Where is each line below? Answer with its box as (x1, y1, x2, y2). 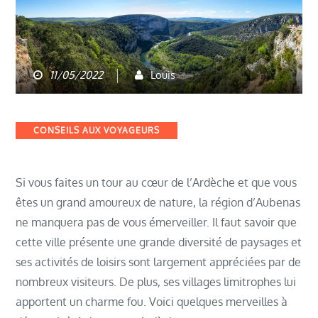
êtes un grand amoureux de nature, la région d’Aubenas (16, 195, 301, 210)
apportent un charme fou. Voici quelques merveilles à (16, 295, 288, 309)
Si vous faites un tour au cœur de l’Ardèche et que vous (16, 175, 297, 190)
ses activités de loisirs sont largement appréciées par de (16, 255, 302, 270)
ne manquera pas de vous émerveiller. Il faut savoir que (16, 215, 297, 230)
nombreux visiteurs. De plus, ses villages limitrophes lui (16, 275, 297, 290)
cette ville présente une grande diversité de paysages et (16, 235, 302, 250)
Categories (15, 121, 67, 136)
